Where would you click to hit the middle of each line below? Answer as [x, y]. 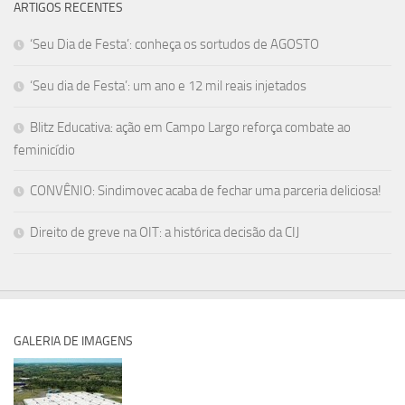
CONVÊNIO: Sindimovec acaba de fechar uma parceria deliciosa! [206, 190]
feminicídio [44, 150]
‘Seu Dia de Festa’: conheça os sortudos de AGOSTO [174, 44]
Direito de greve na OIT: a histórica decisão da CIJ [165, 232]
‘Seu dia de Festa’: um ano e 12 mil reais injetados [168, 85]
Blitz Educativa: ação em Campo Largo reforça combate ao [190, 127]
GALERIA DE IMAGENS [73, 341]
